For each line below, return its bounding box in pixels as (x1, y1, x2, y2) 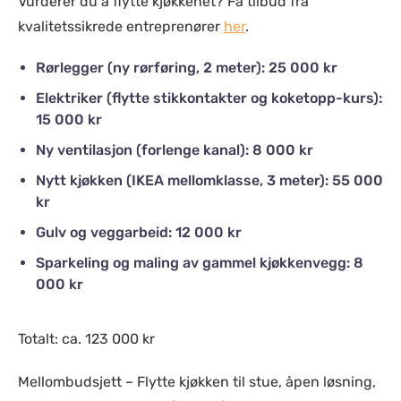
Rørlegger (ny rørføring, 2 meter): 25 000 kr (36, 59, 337, 76)
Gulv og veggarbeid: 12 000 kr (36, 224, 242, 241)
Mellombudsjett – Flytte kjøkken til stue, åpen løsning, (18, 373, 376, 390)
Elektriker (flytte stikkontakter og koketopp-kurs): (36, 90, 382, 107)
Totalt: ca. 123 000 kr (18, 330, 155, 347)
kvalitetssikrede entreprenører (18, 18, 224, 35)
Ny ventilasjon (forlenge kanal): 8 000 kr (36, 141, 313, 158)
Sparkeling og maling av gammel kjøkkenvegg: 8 (36, 254, 363, 271)
